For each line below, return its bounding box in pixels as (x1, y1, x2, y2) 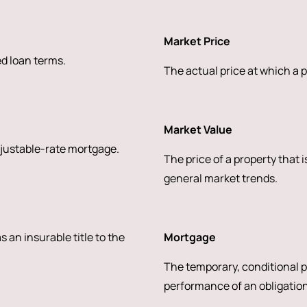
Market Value (163, 122, 232, 137)
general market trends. (163, 171, 278, 186)
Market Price (163, 34, 230, 49)
